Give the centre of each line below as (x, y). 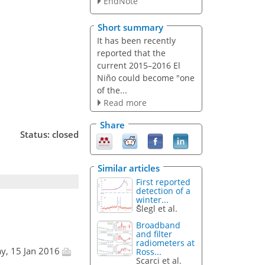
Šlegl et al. (157, 208)
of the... (112, 90)
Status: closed (49, 134)
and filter (154, 234)
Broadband (159, 225)
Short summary (130, 27)
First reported (164, 182)
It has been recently (136, 40)
